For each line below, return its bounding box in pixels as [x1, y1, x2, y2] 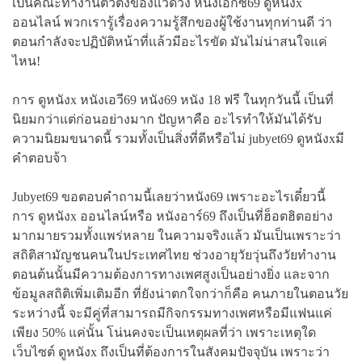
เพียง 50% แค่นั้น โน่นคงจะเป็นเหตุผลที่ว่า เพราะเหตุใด [12, 325, 316, 339]
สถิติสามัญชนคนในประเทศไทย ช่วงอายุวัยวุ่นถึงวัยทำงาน [12, 247, 336, 262]
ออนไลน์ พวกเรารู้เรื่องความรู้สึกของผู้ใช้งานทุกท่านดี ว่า [12, 15, 332, 29]
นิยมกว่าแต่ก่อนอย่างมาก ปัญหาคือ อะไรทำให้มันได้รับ [12, 112, 322, 126]
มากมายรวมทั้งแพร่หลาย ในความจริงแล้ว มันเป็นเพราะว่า [12, 228, 341, 242]
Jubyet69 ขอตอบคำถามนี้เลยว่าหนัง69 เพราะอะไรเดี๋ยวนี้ [12, 189, 326, 204]
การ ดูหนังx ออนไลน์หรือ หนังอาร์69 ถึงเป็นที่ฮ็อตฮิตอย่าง [12, 208, 333, 223]
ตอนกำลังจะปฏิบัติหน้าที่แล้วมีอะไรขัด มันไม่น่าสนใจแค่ [12, 34, 327, 48]
